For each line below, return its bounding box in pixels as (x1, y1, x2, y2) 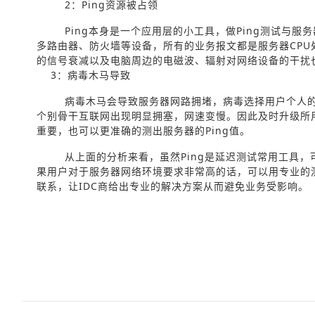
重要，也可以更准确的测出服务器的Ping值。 (37, 124, 250, 137)
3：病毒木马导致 (51, 68, 131, 82)
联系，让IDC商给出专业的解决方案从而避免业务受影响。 (37, 179, 309, 193)
